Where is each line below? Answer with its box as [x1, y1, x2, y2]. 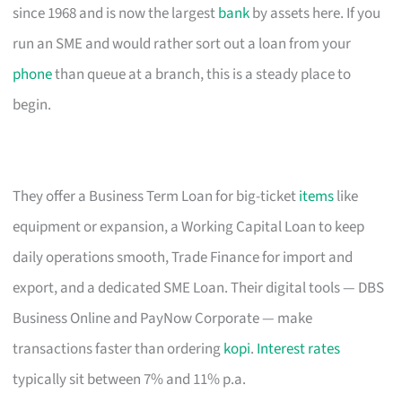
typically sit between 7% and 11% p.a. [13, 368, 247, 390]
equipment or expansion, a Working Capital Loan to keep [13, 215, 365, 238]
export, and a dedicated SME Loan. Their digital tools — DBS [13, 276, 385, 299]
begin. [13, 93, 52, 116]
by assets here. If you [249, 2, 381, 24]
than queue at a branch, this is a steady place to [52, 63, 352, 85]
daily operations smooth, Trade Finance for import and [13, 246, 354, 268]
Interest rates [257, 337, 341, 360]
